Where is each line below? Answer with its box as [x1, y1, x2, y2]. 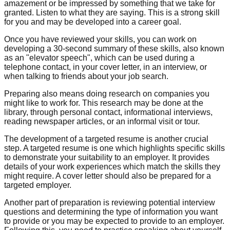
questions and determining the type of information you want [4, 207, 218, 216]
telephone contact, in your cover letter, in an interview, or [4, 62, 207, 71]
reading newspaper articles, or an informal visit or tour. [4, 117, 200, 126]
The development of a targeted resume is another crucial [4, 134, 208, 143]
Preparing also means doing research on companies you [4, 89, 209, 98]
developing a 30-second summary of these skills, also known [4, 44, 224, 53]
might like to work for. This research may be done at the [4, 98, 203, 107]
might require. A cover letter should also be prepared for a [4, 171, 211, 180]
